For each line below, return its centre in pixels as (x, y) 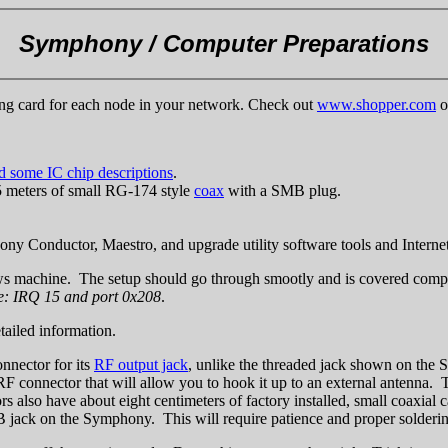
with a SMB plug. (282, 190)
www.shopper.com (376, 104)
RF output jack (141, 364)
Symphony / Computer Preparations (224, 43)
